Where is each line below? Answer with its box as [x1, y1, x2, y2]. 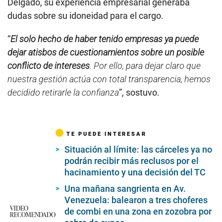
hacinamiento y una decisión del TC [64, 166, 206, 177]
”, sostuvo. [119, 87, 160, 98]
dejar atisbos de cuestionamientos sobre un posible [7, 47, 204, 57]
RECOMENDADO [10, 209, 55, 219]
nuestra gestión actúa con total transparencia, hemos [7, 73, 211, 84]
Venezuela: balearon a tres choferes [64, 194, 208, 205]
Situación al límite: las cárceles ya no [64, 144, 212, 155]
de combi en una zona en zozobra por [64, 206, 212, 217]
